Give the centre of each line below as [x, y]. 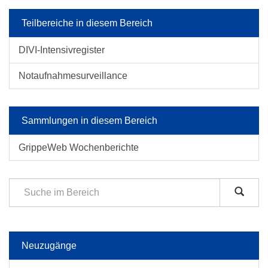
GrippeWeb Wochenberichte [79, 147]
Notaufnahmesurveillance [73, 76]
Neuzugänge [49, 246]
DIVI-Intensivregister [62, 50]
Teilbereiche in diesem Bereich [87, 23]
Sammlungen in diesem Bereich [89, 121]
